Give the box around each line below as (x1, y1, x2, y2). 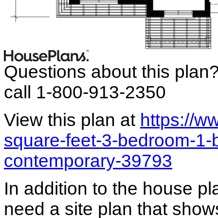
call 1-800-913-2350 (4, 82, 166, 102)
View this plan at (4, 109, 140, 130)
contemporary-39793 (4, 150, 172, 171)
